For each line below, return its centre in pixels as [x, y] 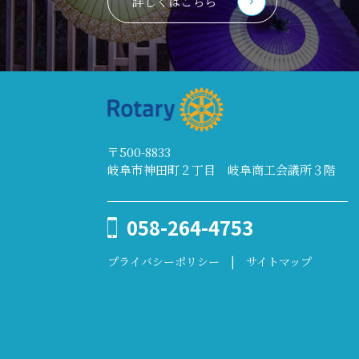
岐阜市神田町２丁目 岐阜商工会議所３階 [222, 169]
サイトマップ [279, 261]
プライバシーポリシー [164, 261]
